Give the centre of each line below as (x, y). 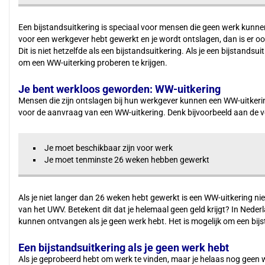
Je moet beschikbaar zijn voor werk (109, 148)
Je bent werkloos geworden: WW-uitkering (119, 89)
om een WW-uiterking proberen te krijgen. (93, 63)
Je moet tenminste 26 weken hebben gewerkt (127, 160)
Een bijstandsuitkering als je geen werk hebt (124, 248)
